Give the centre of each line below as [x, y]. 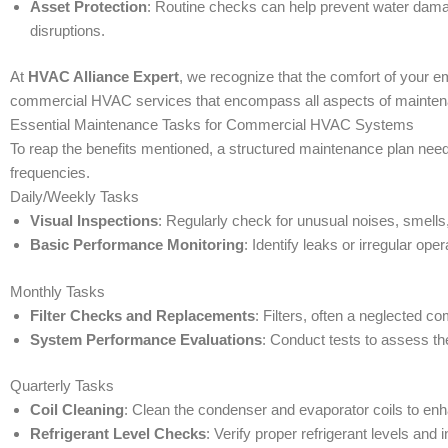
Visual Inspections [94, 221]
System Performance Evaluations [146, 339]
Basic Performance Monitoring [137, 245]
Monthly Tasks [57, 291]
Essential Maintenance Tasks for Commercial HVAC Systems [212, 125]
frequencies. [50, 173]
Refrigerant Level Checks [118, 434]
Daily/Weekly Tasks [74, 197]
